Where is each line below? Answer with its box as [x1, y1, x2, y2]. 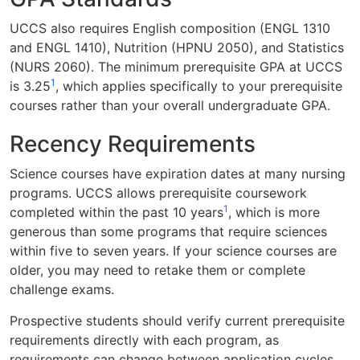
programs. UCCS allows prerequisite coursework [10, 185, 307, 202]
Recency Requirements [10, 130, 256, 158]
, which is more [228, 204, 320, 221]
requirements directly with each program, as [10, 331, 279, 348]
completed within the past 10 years [10, 204, 223, 221]
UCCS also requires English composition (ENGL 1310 [10, 20, 330, 37]
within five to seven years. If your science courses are [10, 243, 337, 260]
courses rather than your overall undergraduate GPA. [10, 97, 330, 114]
